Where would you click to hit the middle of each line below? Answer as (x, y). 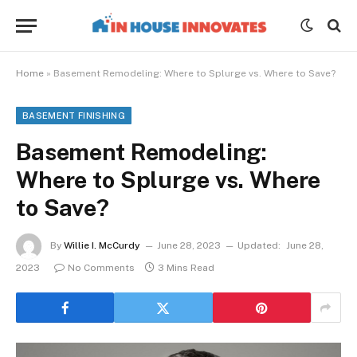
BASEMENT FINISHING (74, 116)
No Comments (101, 268)
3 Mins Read (186, 268)
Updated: (259, 246)
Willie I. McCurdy (102, 246)
